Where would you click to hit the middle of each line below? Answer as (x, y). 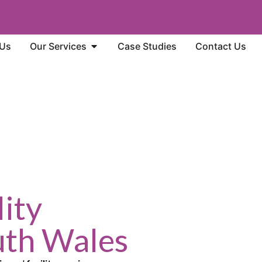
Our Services (58, 46)
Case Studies (147, 46)
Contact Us (220, 46)
